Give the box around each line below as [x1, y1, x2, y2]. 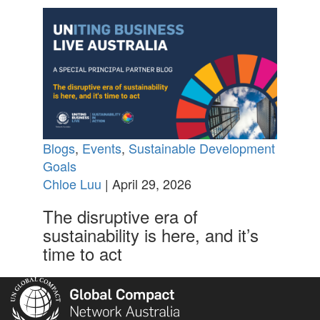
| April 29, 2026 [101, 174, 191, 194]
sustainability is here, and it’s [42, 222, 259, 248]
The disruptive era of [42, 204, 198, 229]
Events [81, 139, 121, 158]
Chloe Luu [42, 174, 101, 194]
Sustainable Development [128, 139, 275, 158]
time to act [42, 241, 122, 266]
